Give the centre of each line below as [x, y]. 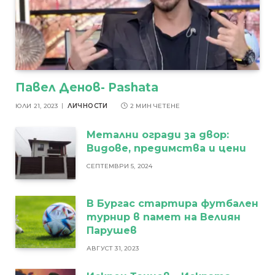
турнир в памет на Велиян [164, 217]
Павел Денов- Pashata [87, 87]
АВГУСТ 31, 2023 [113, 249]
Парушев [112, 231]
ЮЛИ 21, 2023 [37, 106]
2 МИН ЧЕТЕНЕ [155, 106]
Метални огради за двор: [158, 134]
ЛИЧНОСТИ [87, 106]
